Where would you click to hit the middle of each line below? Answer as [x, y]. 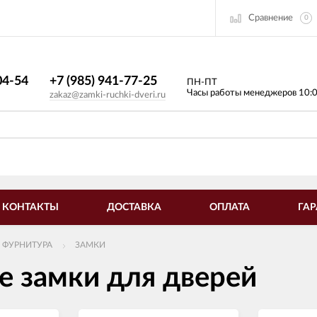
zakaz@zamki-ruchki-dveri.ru [108, 95]
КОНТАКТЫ [30, 207]
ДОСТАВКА [134, 207]
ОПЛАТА [230, 207]
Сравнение [271, 18]
